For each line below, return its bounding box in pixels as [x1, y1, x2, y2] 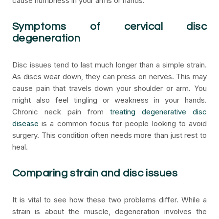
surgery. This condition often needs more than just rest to [12, 131, 207, 140]
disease [12, 119, 39, 128]
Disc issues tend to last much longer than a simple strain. [12, 60, 207, 69]
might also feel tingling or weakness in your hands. [12, 95, 207, 105]
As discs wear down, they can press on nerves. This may [12, 72, 207, 81]
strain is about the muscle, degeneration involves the [12, 207, 207, 216]
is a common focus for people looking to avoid [39, 119, 207, 128]
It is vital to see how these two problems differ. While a [12, 195, 207, 204]
